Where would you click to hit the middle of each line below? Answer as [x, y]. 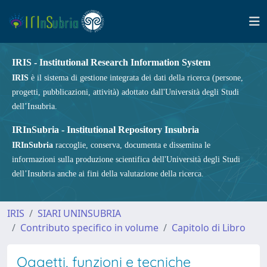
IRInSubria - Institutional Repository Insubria [105, 130]
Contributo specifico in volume [89, 228]
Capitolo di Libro [209, 228]
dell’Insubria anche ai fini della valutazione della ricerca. [108, 174]
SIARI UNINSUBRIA [79, 213]
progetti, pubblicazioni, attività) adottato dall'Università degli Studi [125, 92]
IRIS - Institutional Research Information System [111, 62]
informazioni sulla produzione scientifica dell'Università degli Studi [126, 159]
